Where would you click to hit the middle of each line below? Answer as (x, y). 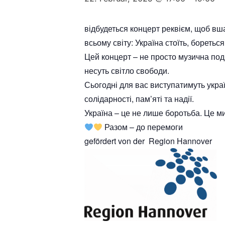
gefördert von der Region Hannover (148, 141)
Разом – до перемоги (143, 127)
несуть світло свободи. (127, 71)
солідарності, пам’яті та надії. (139, 99)
